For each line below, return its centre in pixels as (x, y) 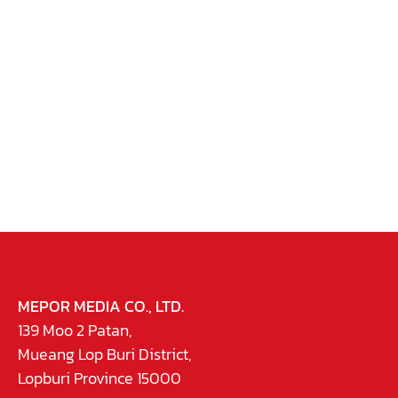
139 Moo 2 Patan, (75, 330)
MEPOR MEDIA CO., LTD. (101, 306)
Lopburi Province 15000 (99, 378)
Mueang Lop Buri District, (105, 354)
